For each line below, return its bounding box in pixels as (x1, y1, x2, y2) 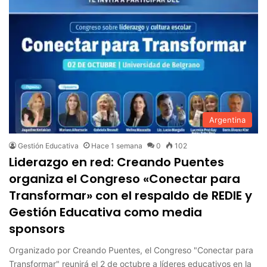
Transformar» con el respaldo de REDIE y (9, 187, 253, 204)
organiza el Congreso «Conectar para (9, 170, 241, 188)
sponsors (9, 221, 66, 238)
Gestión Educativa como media (9, 204, 203, 221)
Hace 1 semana (91, 141, 143, 151)
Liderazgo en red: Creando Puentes (9, 154, 225, 171)
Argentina (209, 115, 246, 125)
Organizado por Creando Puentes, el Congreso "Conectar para (9, 245, 254, 256)
